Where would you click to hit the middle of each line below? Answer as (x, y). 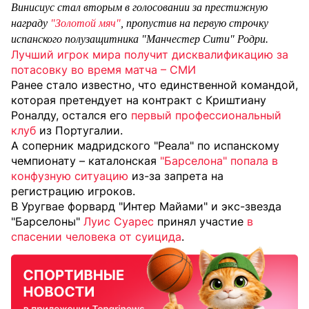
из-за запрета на (176, 176)
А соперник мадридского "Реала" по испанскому (145, 146)
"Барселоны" (47, 222)
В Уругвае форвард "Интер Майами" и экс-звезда (146, 207)
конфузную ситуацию (70, 176)
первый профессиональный (206, 116)
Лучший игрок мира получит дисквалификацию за (150, 55)
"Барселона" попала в (219, 161)
